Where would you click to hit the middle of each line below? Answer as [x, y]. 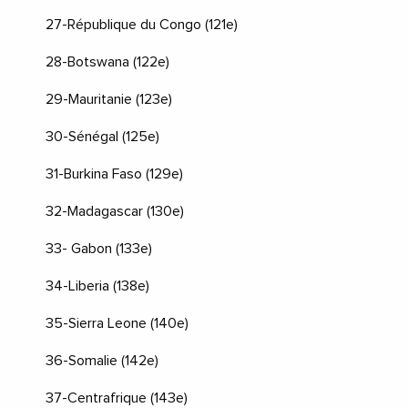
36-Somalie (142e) [102, 360]
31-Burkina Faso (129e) [114, 173]
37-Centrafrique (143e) [117, 398]
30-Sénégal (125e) [102, 136]
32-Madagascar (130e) [115, 211]
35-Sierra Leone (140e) [117, 323]
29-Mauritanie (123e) [109, 99]
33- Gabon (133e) [99, 248]
